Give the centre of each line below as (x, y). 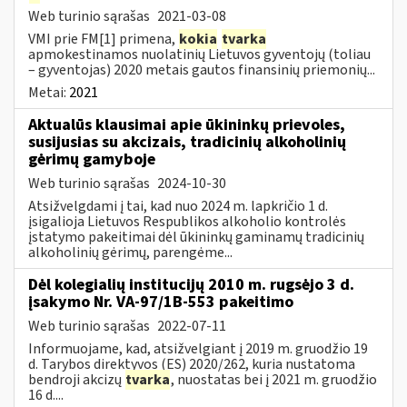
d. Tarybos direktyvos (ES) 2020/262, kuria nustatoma (192, 364)
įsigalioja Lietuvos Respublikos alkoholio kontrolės (187, 221)
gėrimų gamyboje (92, 159)
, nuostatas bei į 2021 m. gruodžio (274, 379)
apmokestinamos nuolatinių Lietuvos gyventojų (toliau (199, 54)
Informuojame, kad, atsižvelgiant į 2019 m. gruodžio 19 (198, 348)
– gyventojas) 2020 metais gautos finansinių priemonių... (202, 69)
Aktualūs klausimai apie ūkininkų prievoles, (187, 124)
